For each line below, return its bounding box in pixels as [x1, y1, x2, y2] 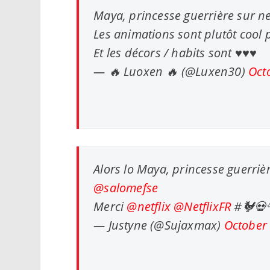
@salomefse [93, 180, 159, 196]
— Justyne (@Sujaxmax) [93, 217, 224, 234]
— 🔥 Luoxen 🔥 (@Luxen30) [93, 63, 249, 80]
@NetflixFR [174, 198, 231, 215]
